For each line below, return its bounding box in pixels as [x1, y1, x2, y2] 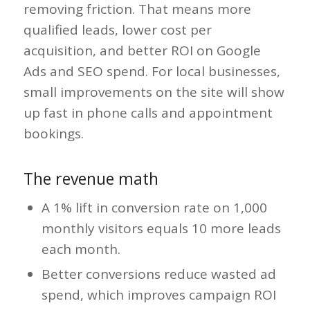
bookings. [23, 124, 84, 143]
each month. [41, 240, 120, 259]
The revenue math [23, 167, 158, 190]
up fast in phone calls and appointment [23, 103, 273, 122]
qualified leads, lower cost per [23, 20, 212, 39]
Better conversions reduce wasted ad [41, 265, 276, 284]
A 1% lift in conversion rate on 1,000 [41, 199, 267, 217]
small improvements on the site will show [23, 82, 284, 101]
